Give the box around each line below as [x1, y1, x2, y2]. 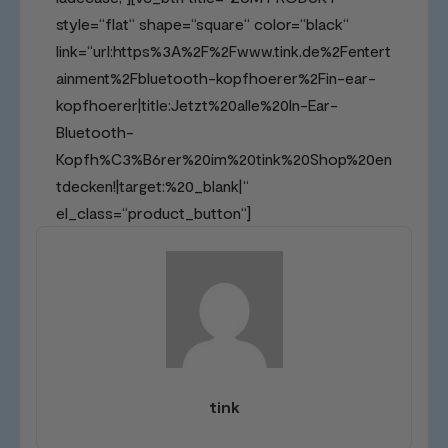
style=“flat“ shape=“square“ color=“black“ [56, 13, 349, 33]
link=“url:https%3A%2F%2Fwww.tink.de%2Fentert [56, 40, 391, 60]
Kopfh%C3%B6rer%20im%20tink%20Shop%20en [56, 148, 392, 168]
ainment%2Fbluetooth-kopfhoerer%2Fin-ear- [56, 67, 376, 87]
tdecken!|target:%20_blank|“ [56, 175, 249, 195]
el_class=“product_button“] [56, 202, 251, 222]
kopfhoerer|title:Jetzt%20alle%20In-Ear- [56, 94, 338, 114]
